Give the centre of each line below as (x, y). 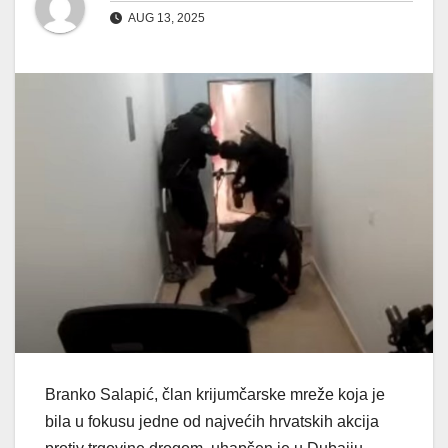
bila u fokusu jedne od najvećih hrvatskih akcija (212, 422)
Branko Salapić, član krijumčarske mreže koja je (215, 395)
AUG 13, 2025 (165, 18)
